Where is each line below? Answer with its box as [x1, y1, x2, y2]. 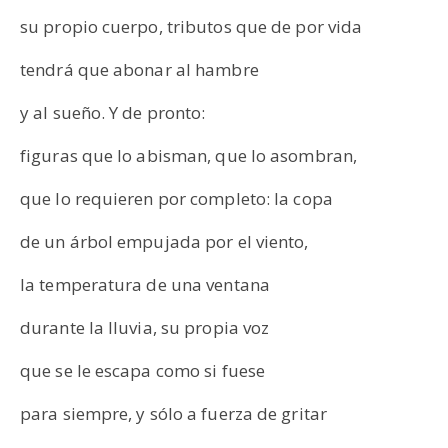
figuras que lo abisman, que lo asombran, [20, 143, 357, 167]
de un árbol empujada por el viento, [20, 229, 309, 253]
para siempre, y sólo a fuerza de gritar [20, 401, 327, 425]
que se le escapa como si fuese [20, 358, 265, 382]
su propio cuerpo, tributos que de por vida [20, 14, 363, 38]
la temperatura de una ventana [20, 272, 270, 296]
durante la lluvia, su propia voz [20, 315, 270, 339]
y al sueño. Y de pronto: [20, 100, 210, 124]
